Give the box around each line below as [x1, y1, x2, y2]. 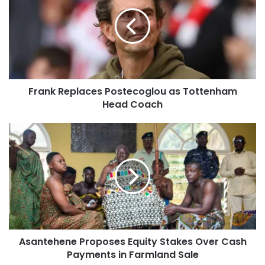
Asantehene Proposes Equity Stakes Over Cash [18, 235, 247, 249]
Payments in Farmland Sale [66, 248, 199, 262]
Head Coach [102, 98, 163, 112]
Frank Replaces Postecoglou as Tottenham [28, 85, 237, 99]
